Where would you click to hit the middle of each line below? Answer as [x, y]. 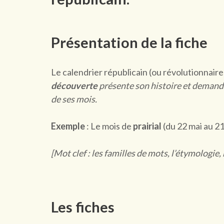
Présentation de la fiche [129, 42]
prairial [147, 126]
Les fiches [83, 206]
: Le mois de [109, 126]
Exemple [68, 126]
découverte [74, 85]
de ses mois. [74, 99]
